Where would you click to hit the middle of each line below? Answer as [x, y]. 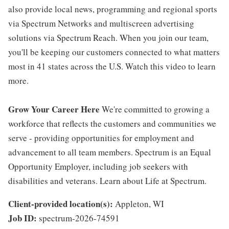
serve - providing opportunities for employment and [101, 138]
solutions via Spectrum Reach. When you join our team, [108, 38]
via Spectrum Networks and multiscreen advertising [101, 24]
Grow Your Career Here [55, 109]
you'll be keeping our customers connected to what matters [114, 52]
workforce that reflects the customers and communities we [112, 124]
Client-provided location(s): [61, 204]
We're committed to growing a [156, 109]
